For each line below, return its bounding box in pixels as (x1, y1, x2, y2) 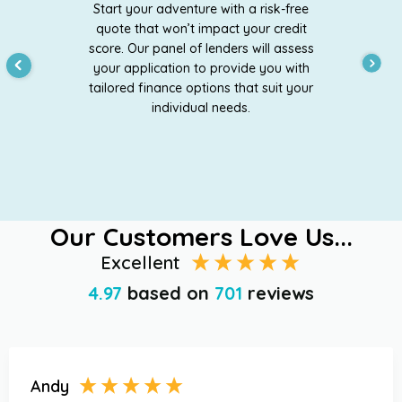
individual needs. (152, 99, 250, 116)
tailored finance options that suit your (89, 79, 313, 96)
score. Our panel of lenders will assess (88, 39, 314, 57)
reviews (248, 281, 314, 304)
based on (127, 281, 214, 304)
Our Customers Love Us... (49, 220, 353, 252)
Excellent (100, 250, 180, 274)
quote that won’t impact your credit (95, 20, 307, 37)
